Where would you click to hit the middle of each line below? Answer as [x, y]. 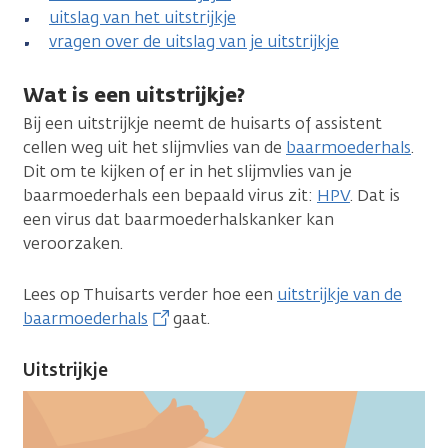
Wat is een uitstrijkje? [134, 94]
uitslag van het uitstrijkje [142, 17]
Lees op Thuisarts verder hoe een [150, 294]
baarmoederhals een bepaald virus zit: [170, 195]
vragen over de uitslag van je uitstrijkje [194, 41]
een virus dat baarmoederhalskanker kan [178, 219]
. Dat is [375, 195]
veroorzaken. [75, 243]
